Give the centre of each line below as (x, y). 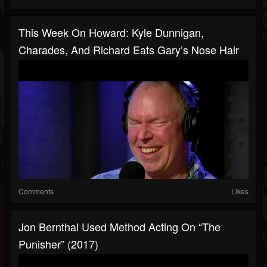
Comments (36, 191)
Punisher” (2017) (58, 244)
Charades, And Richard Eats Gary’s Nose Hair (129, 50)
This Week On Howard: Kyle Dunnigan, (111, 32)
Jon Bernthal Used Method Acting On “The (119, 227)
